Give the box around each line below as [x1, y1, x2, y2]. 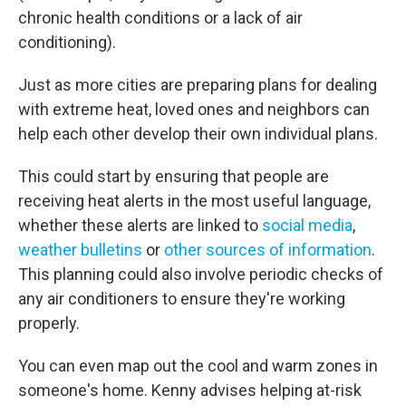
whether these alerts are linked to [18, 216, 262, 235]
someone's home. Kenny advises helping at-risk [18, 381, 362, 400]
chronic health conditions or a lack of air [18, 8, 303, 27]
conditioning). [18, 33, 116, 52]
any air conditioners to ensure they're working [18, 289, 345, 308]
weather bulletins [18, 240, 142, 259]
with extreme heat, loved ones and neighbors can [18, 100, 370, 119]
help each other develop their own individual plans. [18, 124, 378, 143]
